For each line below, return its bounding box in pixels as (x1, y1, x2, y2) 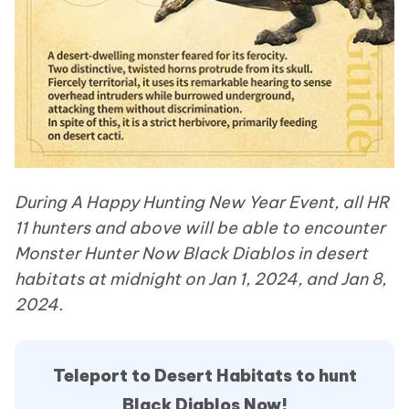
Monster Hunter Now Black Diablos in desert (15, 242, 368, 264)
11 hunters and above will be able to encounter (15, 216, 385, 238)
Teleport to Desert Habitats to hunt (52, 364, 357, 386)
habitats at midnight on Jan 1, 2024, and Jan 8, (15, 267, 386, 289)
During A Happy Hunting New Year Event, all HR (15, 191, 389, 213)
